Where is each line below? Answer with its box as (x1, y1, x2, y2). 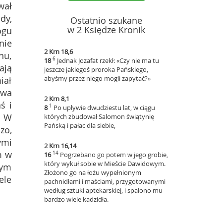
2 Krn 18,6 (44, 47, 73, 56)
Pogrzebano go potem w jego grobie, (59, 150, 168, 159)
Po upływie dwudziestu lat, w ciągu (53, 103, 155, 112)
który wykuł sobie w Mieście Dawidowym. (44, 159, 166, 168)
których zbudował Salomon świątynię (44, 112, 154, 121)
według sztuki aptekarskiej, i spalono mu (44, 186, 163, 195)
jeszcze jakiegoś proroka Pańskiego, (44, 65, 148, 74)
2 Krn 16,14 (44, 141, 76, 150)
